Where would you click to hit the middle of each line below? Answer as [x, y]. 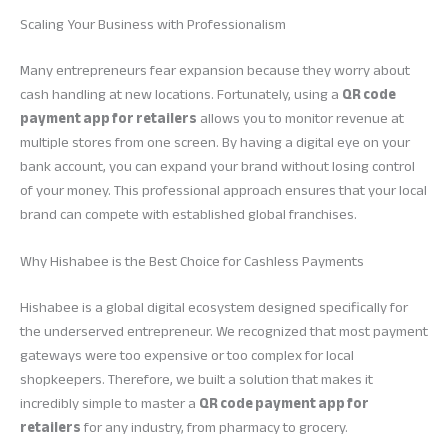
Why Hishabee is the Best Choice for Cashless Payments [192, 261]
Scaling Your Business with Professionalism [153, 24]
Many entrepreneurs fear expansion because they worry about [215, 70]
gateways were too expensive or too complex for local [187, 355]
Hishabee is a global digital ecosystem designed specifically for [214, 307]
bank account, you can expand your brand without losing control [217, 166]
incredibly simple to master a [109, 403]
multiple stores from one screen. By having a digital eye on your [215, 142]
